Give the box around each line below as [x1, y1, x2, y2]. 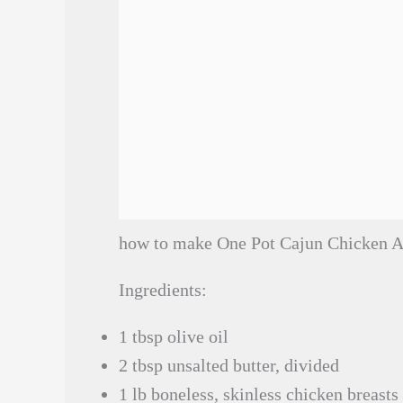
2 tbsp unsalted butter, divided [119, 355, 339, 375]
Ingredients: [119, 280, 207, 300]
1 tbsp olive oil [119, 327, 228, 346]
